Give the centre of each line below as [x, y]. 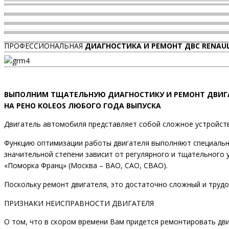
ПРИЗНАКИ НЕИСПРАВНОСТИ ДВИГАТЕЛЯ [79, 203]
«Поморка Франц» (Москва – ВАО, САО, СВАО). [86, 166]
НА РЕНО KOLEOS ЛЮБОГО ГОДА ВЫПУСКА [83, 106]
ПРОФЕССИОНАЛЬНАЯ [44, 46]
